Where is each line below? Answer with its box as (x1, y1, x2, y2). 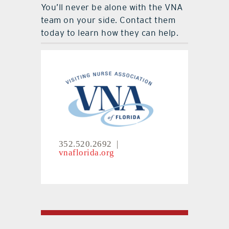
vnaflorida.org (58, 147, 114, 156)
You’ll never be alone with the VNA (40, 2, 184, 13)
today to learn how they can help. (40, 28, 179, 38)
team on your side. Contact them (40, 15, 176, 26)
